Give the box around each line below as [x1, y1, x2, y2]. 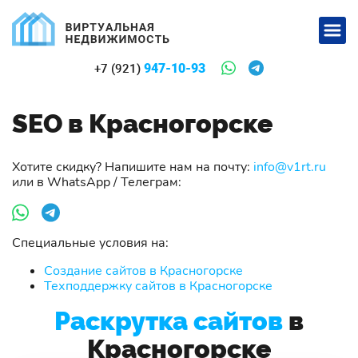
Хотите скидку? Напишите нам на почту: [12, 157, 253, 176]
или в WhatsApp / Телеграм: [12, 173, 181, 191]
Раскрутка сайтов [54, 305, 283, 336]
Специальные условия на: [12, 233, 169, 252]
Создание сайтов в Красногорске [44, 261, 243, 280]
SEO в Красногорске [12, 108, 272, 138]
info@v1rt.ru [253, 157, 326, 176]
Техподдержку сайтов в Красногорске [44, 276, 272, 295]
